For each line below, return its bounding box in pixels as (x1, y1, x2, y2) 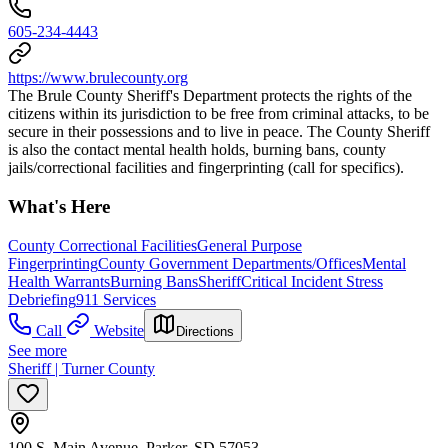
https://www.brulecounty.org (8, 69, 188, 87)
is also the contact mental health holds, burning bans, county (8, 141, 386, 159)
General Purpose (197, 236, 302, 254)
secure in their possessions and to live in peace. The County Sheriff (8, 123, 430, 141)
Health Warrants (8, 272, 110, 290)
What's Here (8, 196, 110, 218)
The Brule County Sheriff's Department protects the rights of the (8, 87, 412, 105)
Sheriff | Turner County (8, 359, 155, 377)
